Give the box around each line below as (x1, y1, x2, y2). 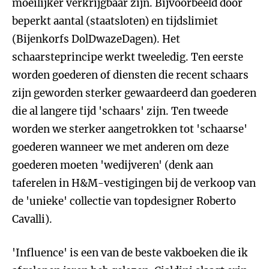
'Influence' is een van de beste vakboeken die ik (12, 246, 248, 259)
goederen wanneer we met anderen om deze (12, 141, 229, 154)
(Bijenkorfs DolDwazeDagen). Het (12, 32, 180, 46)
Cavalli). (12, 213, 52, 226)
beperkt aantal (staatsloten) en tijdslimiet (12, 14, 218, 28)
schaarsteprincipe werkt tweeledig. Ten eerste (12, 50, 243, 64)
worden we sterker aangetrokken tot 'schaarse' (12, 122, 247, 136)
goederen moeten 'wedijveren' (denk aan (12, 159, 213, 172)
